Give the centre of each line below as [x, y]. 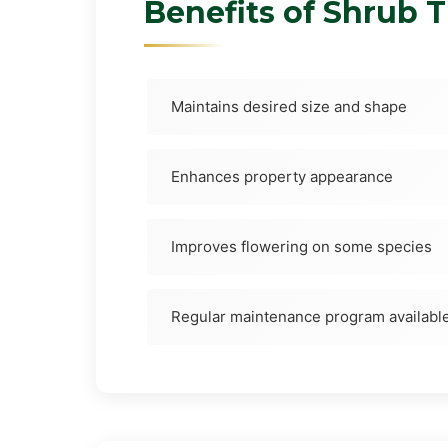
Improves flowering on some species [301, 246]
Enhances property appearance [282, 176]
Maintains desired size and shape [289, 106]
